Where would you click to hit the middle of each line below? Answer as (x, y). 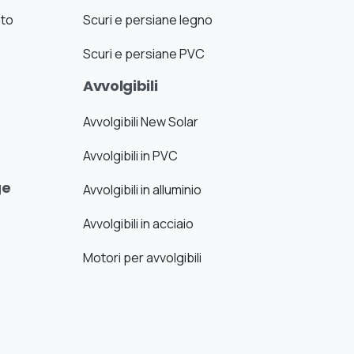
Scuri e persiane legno (148, 20)
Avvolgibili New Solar (141, 122)
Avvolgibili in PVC (131, 156)
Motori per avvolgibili (143, 258)
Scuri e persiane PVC (144, 54)
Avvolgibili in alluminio (143, 190)
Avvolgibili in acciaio (139, 224)
